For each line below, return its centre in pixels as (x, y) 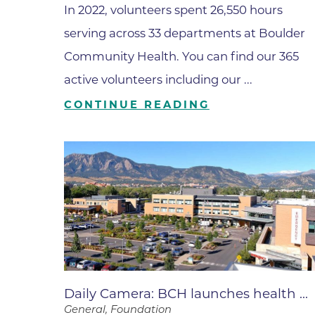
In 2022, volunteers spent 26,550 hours (174, 9)
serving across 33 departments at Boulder (185, 33)
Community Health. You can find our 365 (182, 56)
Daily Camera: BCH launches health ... (186, 294)
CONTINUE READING (137, 105)
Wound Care (102, 25)
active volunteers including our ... (159, 79)
